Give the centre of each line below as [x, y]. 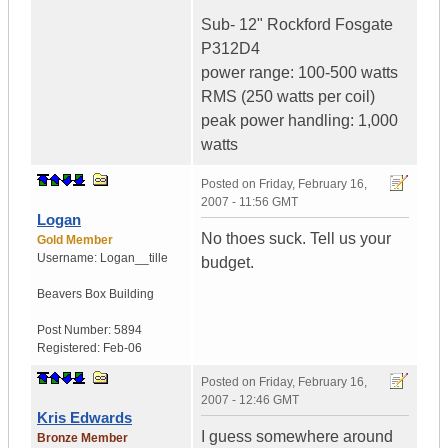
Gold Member [75, 240]
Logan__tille [134, 258]
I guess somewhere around [297, 437]
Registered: [70, 348]
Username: [68, 258]
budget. [227, 263]
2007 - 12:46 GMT [250, 400]
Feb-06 [122, 348]
